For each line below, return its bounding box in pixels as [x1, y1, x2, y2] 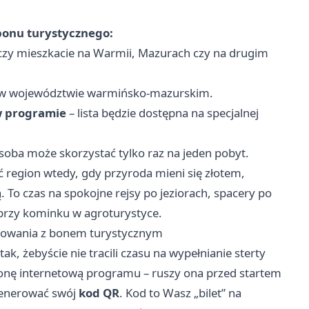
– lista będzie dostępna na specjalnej [66, 105, 259, 121]
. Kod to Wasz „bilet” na [119, 285, 241, 301]
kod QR [79, 285, 119, 301]
